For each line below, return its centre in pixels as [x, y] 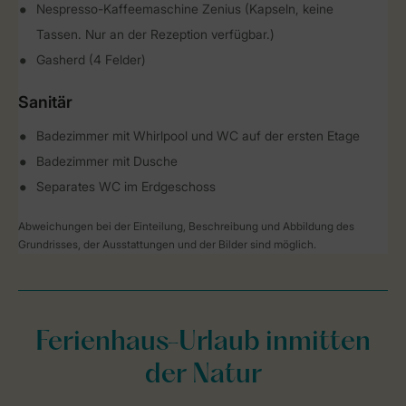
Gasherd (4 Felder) [91, 59]
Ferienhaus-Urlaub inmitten [203, 343]
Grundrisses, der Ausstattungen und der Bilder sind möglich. [167, 244]
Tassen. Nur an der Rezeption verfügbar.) [155, 34]
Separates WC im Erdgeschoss [126, 186]
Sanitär [45, 102]
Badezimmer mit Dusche [107, 161]
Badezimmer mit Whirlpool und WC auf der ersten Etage [198, 135]
